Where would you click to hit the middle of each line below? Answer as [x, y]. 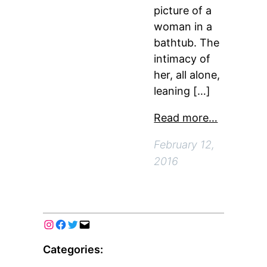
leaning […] [182, 91]
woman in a [183, 27]
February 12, [184, 145]
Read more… [186, 118]
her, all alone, [187, 75]
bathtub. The [187, 43]
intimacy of [182, 59]
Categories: [73, 249]
